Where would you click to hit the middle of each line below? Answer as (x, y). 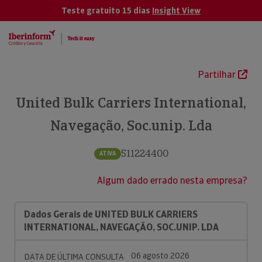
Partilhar (218, 75)
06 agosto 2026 (160, 256)
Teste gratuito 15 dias (107, 11)
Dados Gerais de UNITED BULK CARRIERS (111, 214)
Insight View (176, 11)
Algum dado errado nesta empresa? (172, 180)
